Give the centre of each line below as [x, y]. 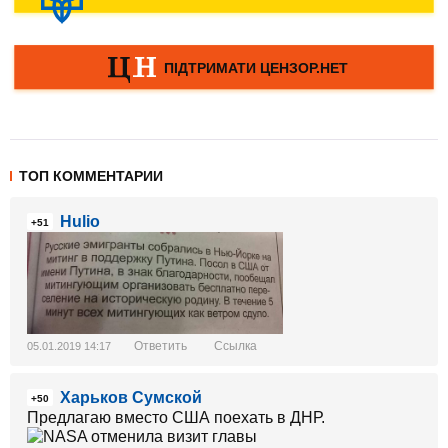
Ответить [160, 346]
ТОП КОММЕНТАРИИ [91, 176]
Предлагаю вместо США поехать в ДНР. [176, 418]
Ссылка [235, 346]
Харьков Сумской [131, 398]
